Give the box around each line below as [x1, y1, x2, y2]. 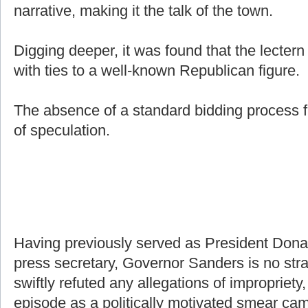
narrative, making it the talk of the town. [14, 1, 273, 19]
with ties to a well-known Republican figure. [14, 61, 300, 79]
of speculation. [14, 121, 110, 139]
